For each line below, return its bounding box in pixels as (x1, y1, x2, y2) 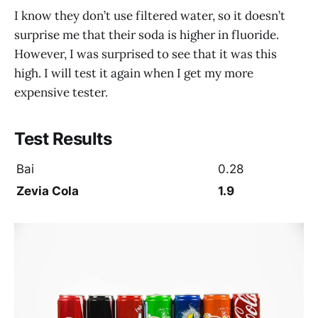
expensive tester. (14, 84, 108, 100)
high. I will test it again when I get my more (14, 65, 253, 81)
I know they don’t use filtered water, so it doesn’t (14, 7, 285, 23)
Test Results (14, 128, 112, 149)
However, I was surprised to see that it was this (14, 45, 277, 62)
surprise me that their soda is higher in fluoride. (14, 26, 279, 43)
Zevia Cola (16, 184, 79, 199)
